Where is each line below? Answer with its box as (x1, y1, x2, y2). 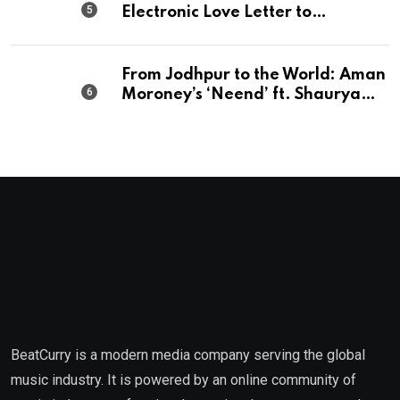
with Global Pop (121, 126, 245, 142)
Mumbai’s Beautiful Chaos (121, 24, 323, 40)
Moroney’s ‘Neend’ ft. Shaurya (121, 87, 361, 103)
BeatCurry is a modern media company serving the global (11, 346, 365, 363)
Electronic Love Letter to (121, 4, 312, 21)
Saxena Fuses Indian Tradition (121, 106, 356, 122)
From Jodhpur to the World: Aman (121, 67, 386, 83)
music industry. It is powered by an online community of (11, 371, 356, 388)
